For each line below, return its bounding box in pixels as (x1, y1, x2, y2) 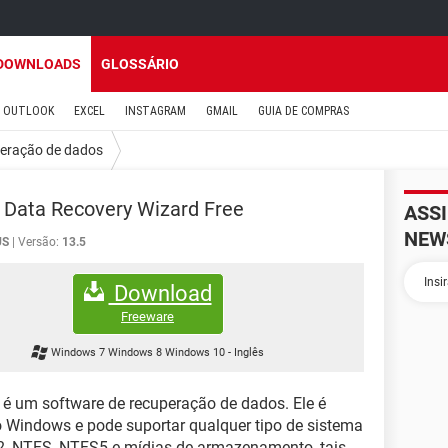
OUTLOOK (3, 104, 54, 118)
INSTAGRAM (125, 104, 186, 118)
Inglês (234, 346, 265, 360)
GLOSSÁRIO (101, 56, 179, 72)
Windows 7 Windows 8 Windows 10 (51, 346, 229, 360)
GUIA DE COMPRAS (258, 104, 349, 118)
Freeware (121, 308, 174, 324)
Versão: (18, 235, 59, 249)
